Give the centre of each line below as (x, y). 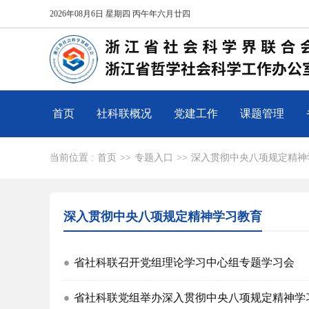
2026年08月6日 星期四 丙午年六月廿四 (120, 14)
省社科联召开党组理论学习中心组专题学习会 (184, 262)
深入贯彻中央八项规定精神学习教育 (163, 217)
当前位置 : (72, 158)
